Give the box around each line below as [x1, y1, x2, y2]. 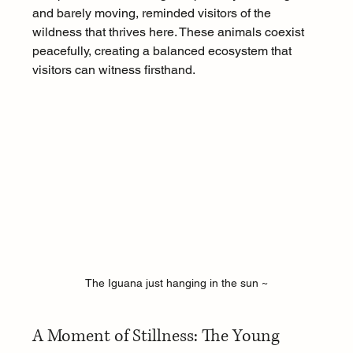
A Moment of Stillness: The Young [32, 325, 284, 348]
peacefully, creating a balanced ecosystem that [32, 43, 295, 58]
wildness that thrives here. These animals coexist [32, 24, 307, 39]
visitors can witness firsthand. [32, 62, 195, 77]
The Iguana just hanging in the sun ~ [85, 277, 268, 290]
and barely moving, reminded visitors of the [32, 6, 274, 20]
